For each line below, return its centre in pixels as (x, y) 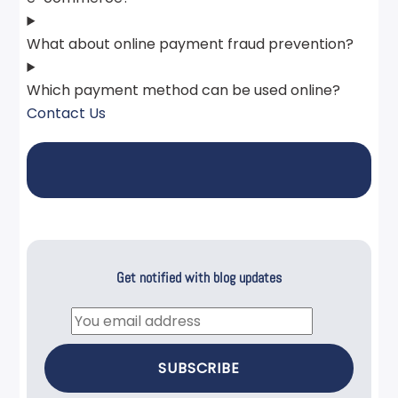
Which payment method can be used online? (184, 90)
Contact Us (67, 113)
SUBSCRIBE (199, 369)
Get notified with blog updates (199, 277)
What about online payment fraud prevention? (191, 44)
